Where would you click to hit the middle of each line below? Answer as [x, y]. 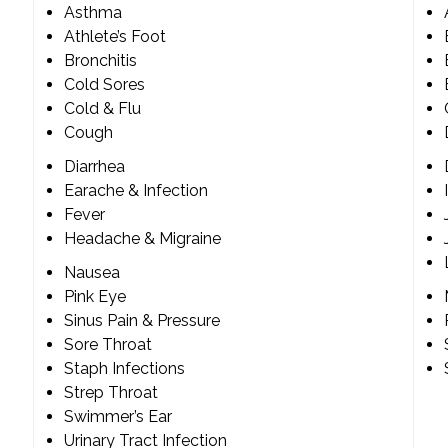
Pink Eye [95, 297]
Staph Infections [124, 369]
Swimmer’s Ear [118, 417]
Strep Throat [111, 393]
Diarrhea [94, 167]
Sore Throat [108, 345]
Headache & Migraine [142, 239]
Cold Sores [104, 85]
